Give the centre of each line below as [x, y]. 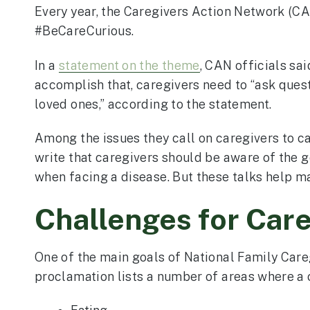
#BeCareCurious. [84, 30]
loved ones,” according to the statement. [153, 104]
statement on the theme [129, 65]
